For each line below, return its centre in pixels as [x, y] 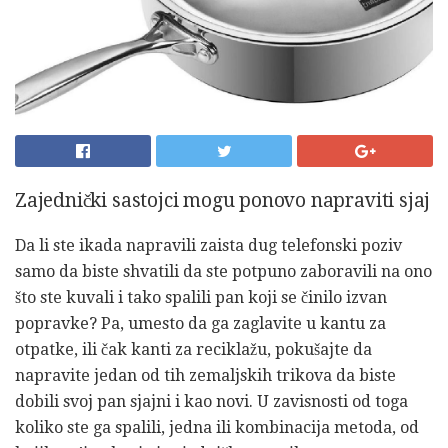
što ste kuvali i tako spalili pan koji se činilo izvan [201, 297]
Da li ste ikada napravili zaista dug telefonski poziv [208, 245]
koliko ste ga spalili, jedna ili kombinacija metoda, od [217, 427]
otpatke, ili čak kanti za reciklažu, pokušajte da [193, 349]
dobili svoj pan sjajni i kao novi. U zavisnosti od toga [211, 401]
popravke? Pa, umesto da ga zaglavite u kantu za [200, 323]
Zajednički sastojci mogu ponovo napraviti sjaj [223, 200]
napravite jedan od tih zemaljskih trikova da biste [205, 375]
